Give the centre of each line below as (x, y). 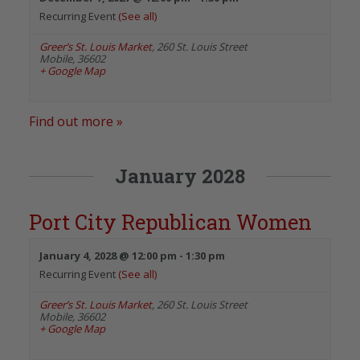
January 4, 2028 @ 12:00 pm (108, 255)
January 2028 (180, 176)
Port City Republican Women (170, 221)
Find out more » (76, 121)
